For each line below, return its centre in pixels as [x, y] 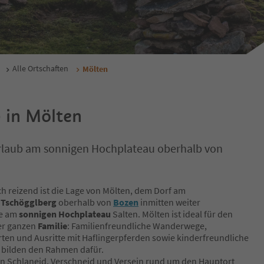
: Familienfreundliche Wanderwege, [137, 226]
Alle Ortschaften [40, 69]
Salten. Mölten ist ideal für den [172, 214]
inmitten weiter [169, 202]
